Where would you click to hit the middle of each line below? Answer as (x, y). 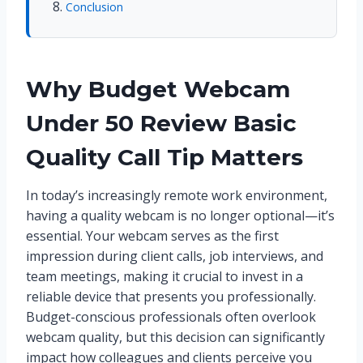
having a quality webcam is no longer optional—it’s (180, 216)
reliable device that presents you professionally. (171, 297)
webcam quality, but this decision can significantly (175, 337)
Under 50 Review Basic (161, 124)
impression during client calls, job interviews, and (175, 256)
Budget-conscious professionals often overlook (171, 317)
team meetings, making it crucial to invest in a (164, 277)
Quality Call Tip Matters (164, 158)
